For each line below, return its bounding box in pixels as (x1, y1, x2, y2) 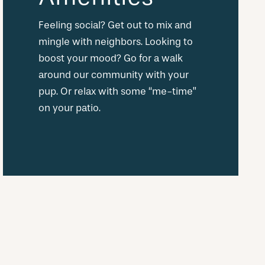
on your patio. (38, 102, 101, 114)
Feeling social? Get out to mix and (38, 20, 192, 31)
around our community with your (38, 69, 189, 81)
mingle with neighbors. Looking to (38, 36, 193, 48)
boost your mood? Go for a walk (38, 53, 183, 64)
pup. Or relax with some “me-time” (38, 86, 196, 98)
